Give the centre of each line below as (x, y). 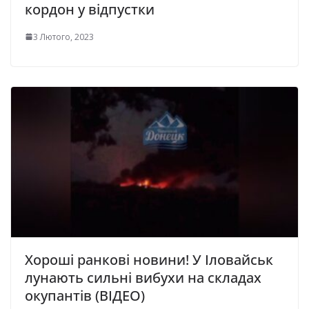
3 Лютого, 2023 (63, 37)
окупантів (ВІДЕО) (85, 296)
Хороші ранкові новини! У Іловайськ (149, 260)
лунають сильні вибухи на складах (143, 278)
